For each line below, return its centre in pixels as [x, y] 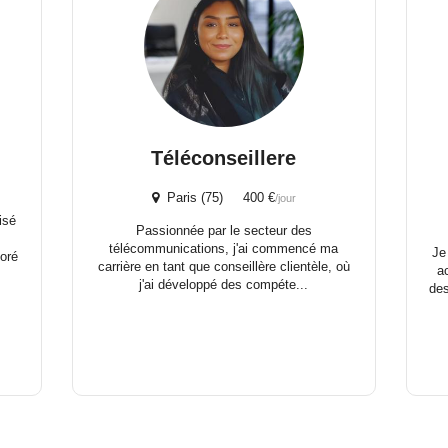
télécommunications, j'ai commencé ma [224, 248]
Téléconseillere [224, 158]
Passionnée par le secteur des [223, 230]
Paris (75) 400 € [216, 197]
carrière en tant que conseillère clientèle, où [223, 266]
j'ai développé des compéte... [224, 284]
